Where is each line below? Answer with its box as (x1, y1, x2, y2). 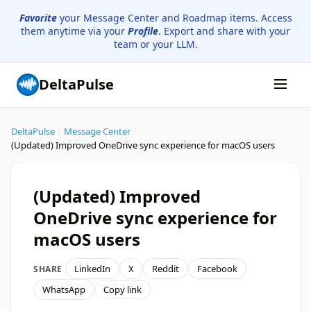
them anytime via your (21, 24, 128, 37)
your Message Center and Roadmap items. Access (56, 11, 292, 24)
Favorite (19, 11, 57, 24)
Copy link (103, 283, 142, 296)
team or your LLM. (113, 37, 198, 51)
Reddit (152, 262, 179, 275)
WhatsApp (42, 283, 85, 296)
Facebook (197, 262, 237, 275)
